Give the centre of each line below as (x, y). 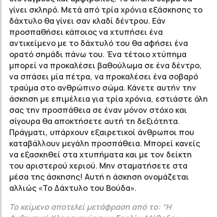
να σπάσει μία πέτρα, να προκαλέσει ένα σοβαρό (104, 77)
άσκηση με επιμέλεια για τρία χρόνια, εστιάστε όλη (108, 99)
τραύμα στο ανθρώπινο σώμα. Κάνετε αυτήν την (103, 88)
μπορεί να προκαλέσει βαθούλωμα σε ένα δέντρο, (106, 65)
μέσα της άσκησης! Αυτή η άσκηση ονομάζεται (99, 177)
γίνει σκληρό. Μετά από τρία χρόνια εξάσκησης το (106, 10)
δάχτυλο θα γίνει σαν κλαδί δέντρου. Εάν (87, 21)
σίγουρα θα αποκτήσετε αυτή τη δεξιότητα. (94, 121)
